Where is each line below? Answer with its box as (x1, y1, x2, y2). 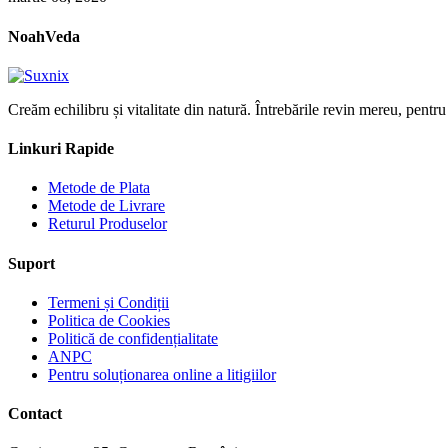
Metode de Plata (48, 179, 150, 197)
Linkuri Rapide (8, 140, 114, 158)
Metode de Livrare (48, 197, 165, 215)
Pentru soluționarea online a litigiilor (48, 365, 276, 383)
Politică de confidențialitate (48, 329, 218, 347)
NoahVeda (8, 27, 80, 45)
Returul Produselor (48, 215, 167, 233)
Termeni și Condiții (48, 293, 169, 311)
